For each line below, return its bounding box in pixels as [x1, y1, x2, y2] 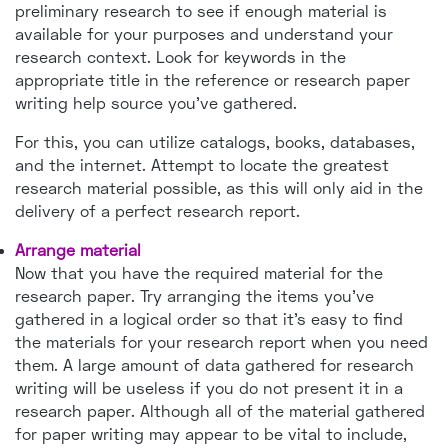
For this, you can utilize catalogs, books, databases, [15, 132, 415, 152]
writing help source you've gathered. [15, 93, 297, 113]
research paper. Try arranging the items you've [15, 286, 374, 306]
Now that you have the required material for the [15, 263, 383, 283]
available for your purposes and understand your [15, 24, 393, 44]
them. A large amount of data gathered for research [15, 355, 414, 375]
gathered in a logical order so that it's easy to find [15, 309, 403, 329]
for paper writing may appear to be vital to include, [15, 424, 407, 444]
